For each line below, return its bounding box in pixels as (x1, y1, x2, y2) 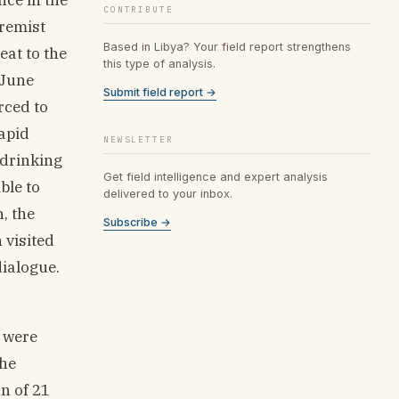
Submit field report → (103, 85, 216, 99)
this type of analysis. (103, 56, 216, 70)
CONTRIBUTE (103, 3, 174, 15)
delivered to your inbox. (103, 186, 232, 200)
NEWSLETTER (103, 133, 174, 145)
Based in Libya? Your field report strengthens (103, 39, 351, 53)
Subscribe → (103, 215, 171, 229)
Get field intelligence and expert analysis (103, 169, 328, 183)
